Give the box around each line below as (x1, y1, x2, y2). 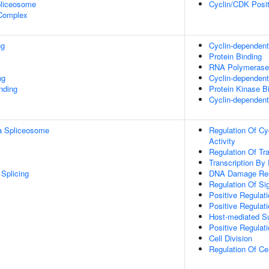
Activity (209, 135, 235, 147)
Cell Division (209, 232, 252, 244)
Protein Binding (209, 50, 262, 62)
